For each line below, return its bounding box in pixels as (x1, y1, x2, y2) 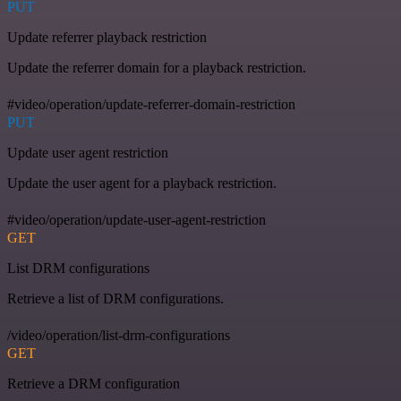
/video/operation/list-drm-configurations (7, 327, 230, 343)
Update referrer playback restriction (7, 29, 207, 45)
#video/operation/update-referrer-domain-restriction (7, 96, 295, 112)
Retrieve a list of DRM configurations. (7, 290, 224, 306)
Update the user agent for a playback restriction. (7, 175, 277, 191)
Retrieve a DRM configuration (7, 375, 180, 391)
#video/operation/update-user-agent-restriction (7, 211, 266, 227)
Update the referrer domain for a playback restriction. (7, 59, 306, 75)
